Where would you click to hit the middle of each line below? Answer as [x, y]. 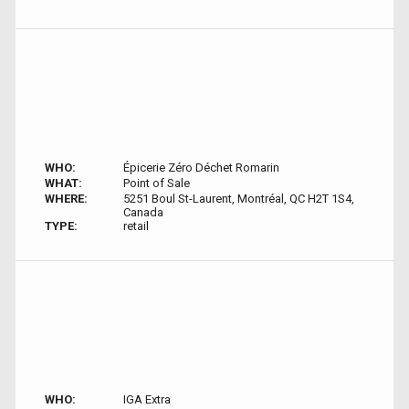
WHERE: [66, 199]
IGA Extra [147, 399]
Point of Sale [156, 183]
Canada [143, 212]
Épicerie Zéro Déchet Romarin [201, 168]
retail [136, 226]
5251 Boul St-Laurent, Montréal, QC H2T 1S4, [238, 199]
